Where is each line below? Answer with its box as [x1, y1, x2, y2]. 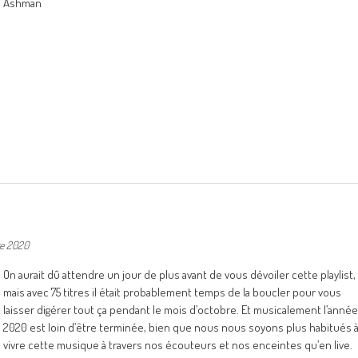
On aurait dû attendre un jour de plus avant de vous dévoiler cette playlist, [3, 267, 356, 282]
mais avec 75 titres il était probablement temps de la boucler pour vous [3, 284, 341, 300]
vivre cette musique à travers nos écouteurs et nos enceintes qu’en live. [3, 337, 352, 352]
